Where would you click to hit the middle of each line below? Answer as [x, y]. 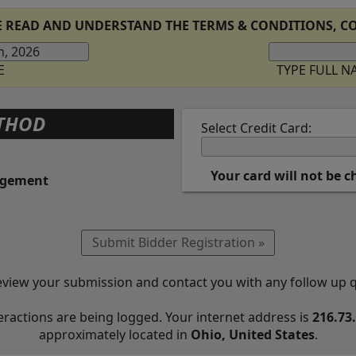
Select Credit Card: [256, 128]
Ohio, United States [252, 335]
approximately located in [114, 335]
